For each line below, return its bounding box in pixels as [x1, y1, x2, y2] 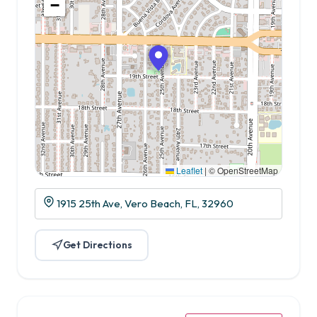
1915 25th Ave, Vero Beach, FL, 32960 [54, 196, 234, 210]
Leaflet [174, 163, 202, 176]
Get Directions [62, 238, 132, 252]
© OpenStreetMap [207, 163, 278, 176]
